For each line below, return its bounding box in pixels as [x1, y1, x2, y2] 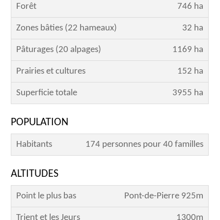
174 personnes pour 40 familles [85, 140, 204, 150]
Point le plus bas [16, 192, 77, 201]
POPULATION [11, 117, 69, 129]
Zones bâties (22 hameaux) [16, 24, 117, 33]
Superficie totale [16, 88, 78, 98]
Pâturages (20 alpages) [16, 45, 102, 55]
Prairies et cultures [16, 67, 86, 77]
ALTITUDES [11, 168, 59, 180]
